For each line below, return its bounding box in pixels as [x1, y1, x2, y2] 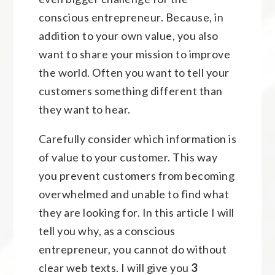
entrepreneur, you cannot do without [38, 242, 227, 256]
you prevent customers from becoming [38, 168, 235, 182]
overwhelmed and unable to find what [38, 187, 230, 201]
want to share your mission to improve [38, 47, 231, 61]
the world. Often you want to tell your [38, 65, 230, 79]
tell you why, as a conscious [38, 223, 176, 238]
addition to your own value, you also [38, 28, 219, 42]
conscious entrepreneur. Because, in [38, 10, 224, 24]
